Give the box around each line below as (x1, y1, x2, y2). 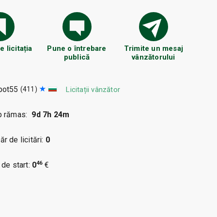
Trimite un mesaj (124, 44, 183, 53)
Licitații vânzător (66, 85, 121, 94)
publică (63, 53, 90, 62)
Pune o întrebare (47, 44, 107, 53)
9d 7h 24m (31, 110, 70, 119)
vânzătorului (132, 53, 175, 62)
